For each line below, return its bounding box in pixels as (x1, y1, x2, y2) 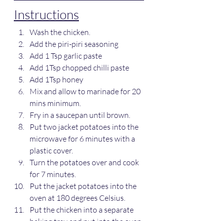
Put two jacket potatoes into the (30, 122, 140, 132)
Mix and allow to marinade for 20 (30, 86, 142, 97)
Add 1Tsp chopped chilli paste (30, 63, 129, 73)
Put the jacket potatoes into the (30, 181, 138, 191)
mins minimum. (30, 98, 81, 109)
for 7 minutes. (30, 169, 76, 180)
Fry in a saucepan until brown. (30, 110, 130, 120)
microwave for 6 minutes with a (30, 134, 137, 144)
